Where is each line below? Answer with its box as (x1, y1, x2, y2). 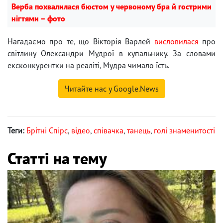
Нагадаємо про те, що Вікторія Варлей (7, 36, 154, 47)
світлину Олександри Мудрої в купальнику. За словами (7, 48, 216, 59)
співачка (94, 125, 123, 136)
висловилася (154, 36, 199, 47)
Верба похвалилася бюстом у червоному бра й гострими (11, 1, 212, 12)
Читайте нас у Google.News (64, 84, 159, 94)
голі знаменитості (154, 125, 215, 136)
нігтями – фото (11, 13, 65, 24)
